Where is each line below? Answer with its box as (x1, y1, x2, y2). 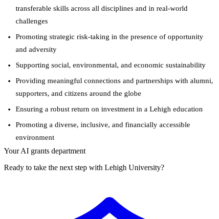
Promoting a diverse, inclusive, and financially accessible (16, 121, 190, 129)
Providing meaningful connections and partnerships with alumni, (16, 77, 213, 85)
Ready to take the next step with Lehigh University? (4, 163, 164, 172)
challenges (16, 17, 48, 25)
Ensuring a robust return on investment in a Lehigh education (16, 105, 203, 113)
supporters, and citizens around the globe (16, 89, 141, 98)
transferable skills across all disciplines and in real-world (16, 4, 188, 13)
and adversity (16, 45, 57, 54)
